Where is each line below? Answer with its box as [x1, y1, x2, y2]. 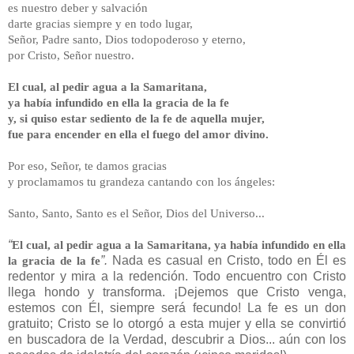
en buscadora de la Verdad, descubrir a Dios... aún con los [8, 332, 346, 346]
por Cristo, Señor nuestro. [8, 47, 134, 62]
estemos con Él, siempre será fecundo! [8, 300, 241, 314]
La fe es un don [247, 300, 347, 314]
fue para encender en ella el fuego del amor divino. [8, 126, 269, 141]
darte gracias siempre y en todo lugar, [8, 16, 193, 30]
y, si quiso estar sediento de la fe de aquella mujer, [8, 111, 265, 125]
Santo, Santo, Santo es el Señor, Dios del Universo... [8, 205, 265, 220]
